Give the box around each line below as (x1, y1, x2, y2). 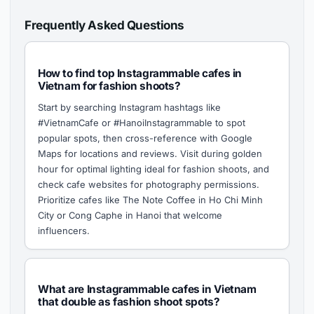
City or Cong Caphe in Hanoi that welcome (37, 210, 222, 221)
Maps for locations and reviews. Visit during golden (37, 148, 262, 160)
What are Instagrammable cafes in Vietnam (37, 282, 257, 296)
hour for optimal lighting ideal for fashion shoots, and (37, 163, 269, 175)
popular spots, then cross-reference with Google (37, 132, 252, 144)
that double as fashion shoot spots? (37, 295, 220, 309)
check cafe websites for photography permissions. (37, 179, 259, 191)
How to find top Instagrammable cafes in (37, 67, 242, 80)
